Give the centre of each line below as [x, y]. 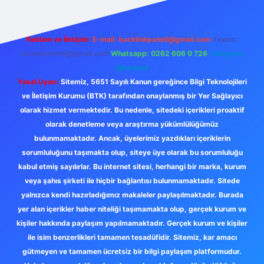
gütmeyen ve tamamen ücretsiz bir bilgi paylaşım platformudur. [132, 251]
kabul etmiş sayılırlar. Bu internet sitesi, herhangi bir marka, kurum [132, 166]
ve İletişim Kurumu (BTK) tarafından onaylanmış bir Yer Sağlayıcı [132, 96]
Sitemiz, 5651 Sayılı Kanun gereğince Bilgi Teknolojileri [153, 82]
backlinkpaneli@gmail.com [164, 39]
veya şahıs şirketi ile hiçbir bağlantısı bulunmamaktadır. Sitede [132, 181]
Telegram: [227, 53]
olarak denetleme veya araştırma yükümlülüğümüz [132, 124]
